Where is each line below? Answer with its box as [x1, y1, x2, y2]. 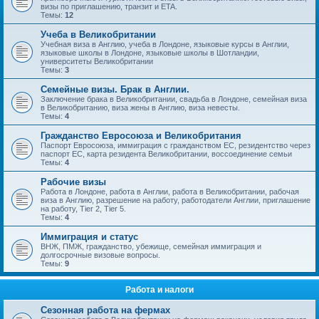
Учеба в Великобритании [41, 29, 156, 40]
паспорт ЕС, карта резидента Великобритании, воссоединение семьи [41, 150, 292, 158]
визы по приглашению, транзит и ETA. [41, 2, 177, 11]
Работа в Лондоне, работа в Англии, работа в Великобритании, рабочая [41, 187, 299, 196]
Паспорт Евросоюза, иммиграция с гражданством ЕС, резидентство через [41, 141, 310, 150]
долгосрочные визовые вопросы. [41, 251, 160, 259]
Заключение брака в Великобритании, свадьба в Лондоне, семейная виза [41, 95, 307, 103]
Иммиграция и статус [41, 231, 138, 242]
